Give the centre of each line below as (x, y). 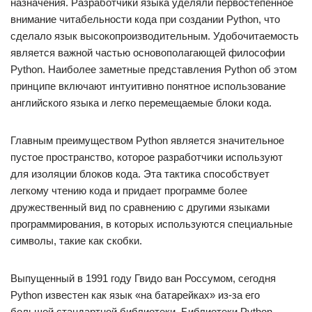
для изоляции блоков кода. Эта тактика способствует (140, 174)
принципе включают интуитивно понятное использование (148, 86)
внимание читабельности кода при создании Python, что (145, 19)
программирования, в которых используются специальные (151, 224)
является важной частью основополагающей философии (148, 53)
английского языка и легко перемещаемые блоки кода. (141, 103)
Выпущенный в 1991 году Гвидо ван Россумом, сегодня (143, 278)
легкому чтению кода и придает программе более (129, 190)
